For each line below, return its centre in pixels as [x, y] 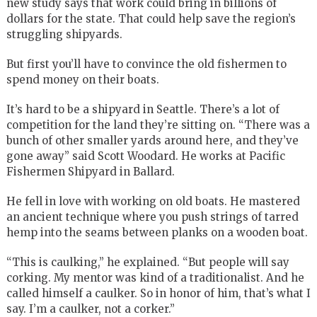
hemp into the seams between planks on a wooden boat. [157, 232]
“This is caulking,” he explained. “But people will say [148, 262]
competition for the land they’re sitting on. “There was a [158, 125]
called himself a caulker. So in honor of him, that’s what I [158, 293]
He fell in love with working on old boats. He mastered [153, 201]
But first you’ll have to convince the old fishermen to [146, 64]
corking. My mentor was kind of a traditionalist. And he [155, 277]
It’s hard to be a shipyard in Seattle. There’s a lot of [143, 109]
